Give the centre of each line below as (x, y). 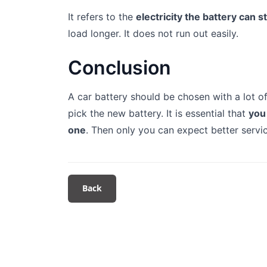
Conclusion (119, 68)
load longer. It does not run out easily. (153, 34)
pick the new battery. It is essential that (158, 114)
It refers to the (102, 17)
